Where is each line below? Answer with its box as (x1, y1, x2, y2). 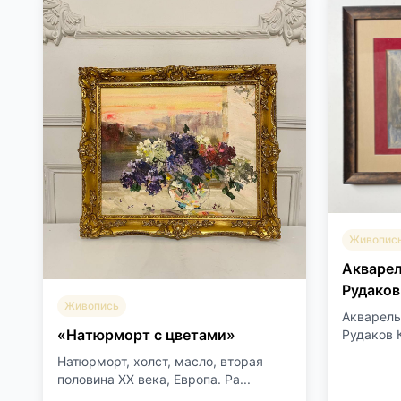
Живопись (64, 299, 119, 312)
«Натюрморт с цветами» (57, 326, 235, 344)
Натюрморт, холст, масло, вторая (57, 354, 263, 369)
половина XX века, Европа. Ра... (57, 371, 251, 387)
